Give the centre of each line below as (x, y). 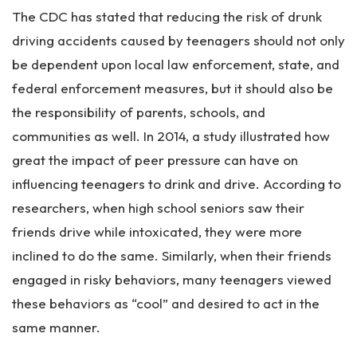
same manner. (56, 327)
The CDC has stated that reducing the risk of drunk (167, 16)
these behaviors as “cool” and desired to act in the (166, 303)
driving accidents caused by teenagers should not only (178, 40)
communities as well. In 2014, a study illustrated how (171, 136)
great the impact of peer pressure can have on (155, 160)
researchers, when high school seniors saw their (158, 208)
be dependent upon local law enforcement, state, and (176, 64)
